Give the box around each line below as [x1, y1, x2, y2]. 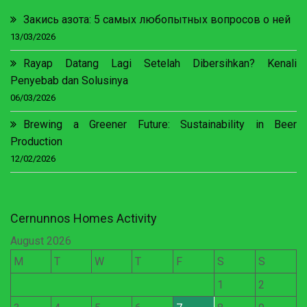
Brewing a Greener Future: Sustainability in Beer [23, 118, 297, 132]
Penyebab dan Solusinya [10, 74, 128, 88]
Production [10, 135, 62, 149]
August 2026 [10, 234, 71, 248]
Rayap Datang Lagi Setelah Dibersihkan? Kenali [23, 57, 297, 71]
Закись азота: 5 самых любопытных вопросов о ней [23, 13, 291, 27]
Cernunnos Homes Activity [10, 211, 157, 226]
